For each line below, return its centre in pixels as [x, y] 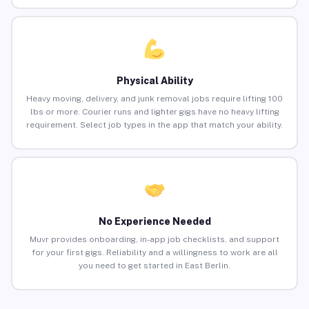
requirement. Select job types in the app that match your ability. [154, 125]
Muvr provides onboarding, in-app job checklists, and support [154, 240]
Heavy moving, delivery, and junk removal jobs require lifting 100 [154, 99]
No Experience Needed [154, 222]
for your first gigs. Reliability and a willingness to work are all [154, 253]
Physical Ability [154, 81]
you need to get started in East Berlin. [154, 266]
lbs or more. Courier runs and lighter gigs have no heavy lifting [154, 112]
